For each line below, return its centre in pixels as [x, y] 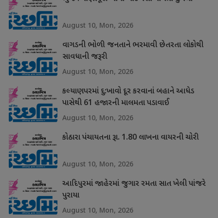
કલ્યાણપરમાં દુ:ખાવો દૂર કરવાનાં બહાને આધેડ [128, 92]
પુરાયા [71, 196]
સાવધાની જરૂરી [85, 57]
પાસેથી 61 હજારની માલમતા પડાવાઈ [116, 103]
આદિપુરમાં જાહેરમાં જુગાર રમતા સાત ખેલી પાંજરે [134, 184]
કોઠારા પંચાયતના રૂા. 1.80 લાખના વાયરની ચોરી [130, 138]
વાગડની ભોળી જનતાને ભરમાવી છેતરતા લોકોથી [133, 45]
